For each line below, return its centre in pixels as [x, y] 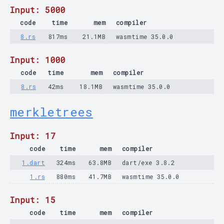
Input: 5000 [38, 10]
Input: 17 [33, 136]
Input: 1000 [38, 60]
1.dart [33, 162]
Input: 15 [33, 200]
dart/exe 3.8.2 [148, 162]
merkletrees [51, 112]
